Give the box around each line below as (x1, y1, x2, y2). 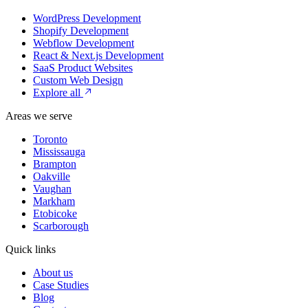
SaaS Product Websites (33, 62, 133, 74)
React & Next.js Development (33, 49, 164, 62)
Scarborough (33, 220, 89, 232)
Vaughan (33, 183, 71, 195)
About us (33, 267, 73, 279)
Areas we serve (5, 110, 72, 122)
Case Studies (33, 279, 89, 291)
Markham (33, 195, 75, 208)
